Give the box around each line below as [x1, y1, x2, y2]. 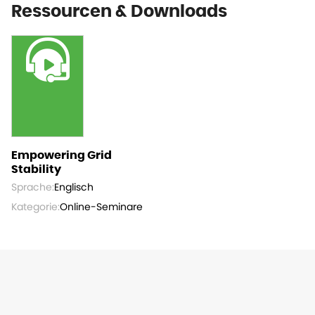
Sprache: [11, 180, 54, 195]
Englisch [54, 180, 94, 195]
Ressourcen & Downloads [11, 4, 227, 21]
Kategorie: [11, 200, 60, 214]
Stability [11, 164, 61, 176]
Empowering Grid [11, 150, 112, 162]
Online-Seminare [60, 200, 143, 214]
